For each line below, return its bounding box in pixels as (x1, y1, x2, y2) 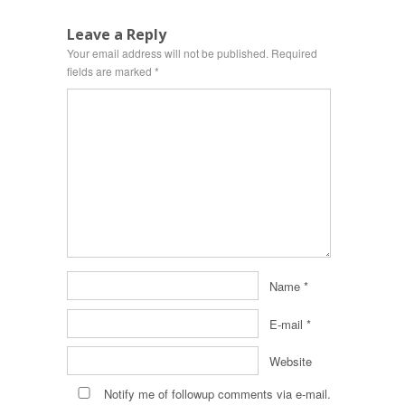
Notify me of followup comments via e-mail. (100, 385, 331, 402)
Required (271, 45, 317, 61)
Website (269, 352, 312, 370)
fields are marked (67, 63, 155, 79)
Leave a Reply (67, 24, 166, 44)
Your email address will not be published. (67, 45, 268, 61)
